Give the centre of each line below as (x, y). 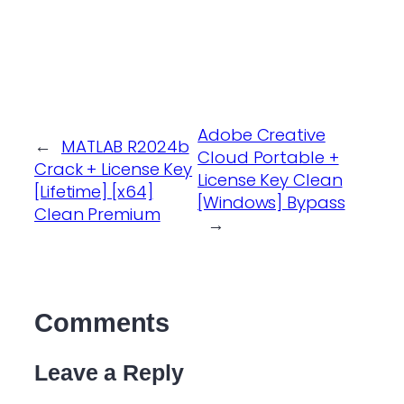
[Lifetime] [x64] (94, 191)
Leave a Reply (109, 373)
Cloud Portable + (268, 158)
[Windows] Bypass (271, 203)
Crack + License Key (114, 169)
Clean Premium (97, 214)
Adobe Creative (262, 135)
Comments (102, 323)
